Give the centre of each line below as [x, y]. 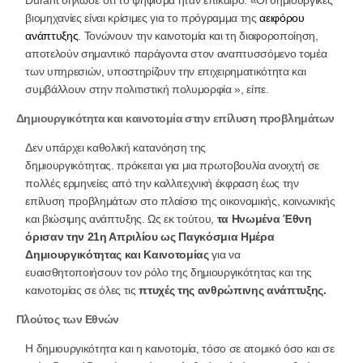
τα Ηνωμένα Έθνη [264, 218]
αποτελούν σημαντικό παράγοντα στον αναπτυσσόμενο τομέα [176, 53]
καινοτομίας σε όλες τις [82, 290]
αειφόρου [282, 17]
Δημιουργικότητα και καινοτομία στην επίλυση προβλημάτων [175, 118]
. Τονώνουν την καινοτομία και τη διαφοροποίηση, [198, 35]
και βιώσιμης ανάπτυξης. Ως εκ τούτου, [121, 218]
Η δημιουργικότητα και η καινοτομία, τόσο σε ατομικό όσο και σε [180, 348]
